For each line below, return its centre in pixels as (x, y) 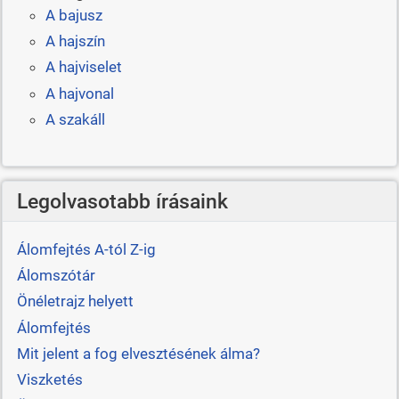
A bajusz (73, 15)
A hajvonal (79, 93)
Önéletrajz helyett (75, 301)
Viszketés (49, 380)
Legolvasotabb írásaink (122, 202)
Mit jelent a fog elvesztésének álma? (138, 354)
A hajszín (75, 41)
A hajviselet (83, 67)
